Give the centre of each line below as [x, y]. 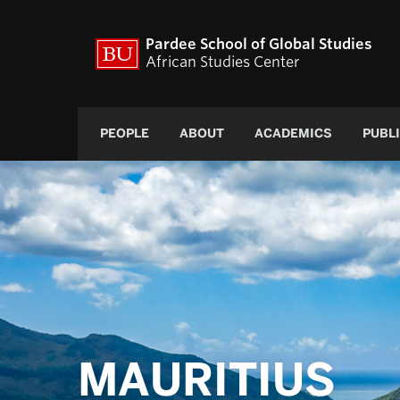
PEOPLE [125, 133]
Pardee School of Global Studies [259, 44]
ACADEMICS [293, 133]
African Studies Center [223, 62]
